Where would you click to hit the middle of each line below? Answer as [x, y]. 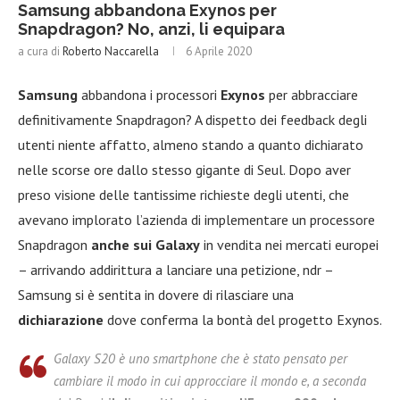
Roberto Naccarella [111, 52]
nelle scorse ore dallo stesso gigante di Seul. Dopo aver [184, 170]
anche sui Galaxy [146, 245]
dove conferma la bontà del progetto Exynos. [243, 320]
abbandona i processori [149, 95]
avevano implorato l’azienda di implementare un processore [196, 220]
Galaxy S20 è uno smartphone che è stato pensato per [200, 359]
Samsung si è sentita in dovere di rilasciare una [156, 295]
